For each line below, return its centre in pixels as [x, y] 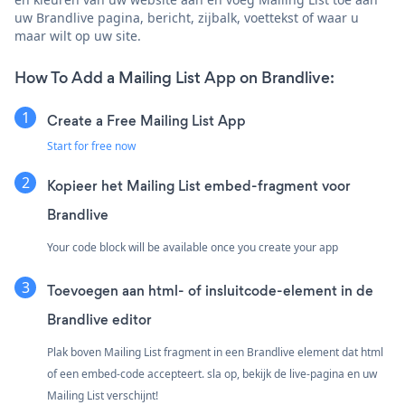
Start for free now [91, 146]
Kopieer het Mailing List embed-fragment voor [199, 185]
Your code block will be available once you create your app [193, 247]
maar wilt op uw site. [78, 35]
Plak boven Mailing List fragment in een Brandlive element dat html [215, 352]
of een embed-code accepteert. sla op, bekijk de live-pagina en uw [212, 373]
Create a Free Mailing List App [146, 120]
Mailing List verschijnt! [103, 395]
